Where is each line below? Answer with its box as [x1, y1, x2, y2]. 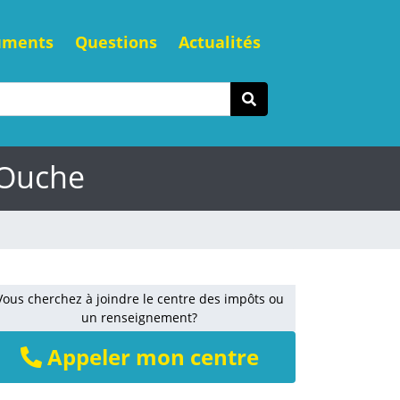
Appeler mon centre [41, 342, 259, 372]
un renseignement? [81, 309, 197, 327]
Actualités [179, 30, 261, 53]
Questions [75, 30, 157, 53]
